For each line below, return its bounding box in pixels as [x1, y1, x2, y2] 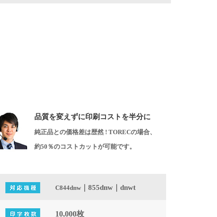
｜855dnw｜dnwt [81, 184, 136, 191]
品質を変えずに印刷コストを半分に [34, 113, 151, 121]
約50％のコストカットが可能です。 [34, 143, 136, 150]
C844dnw [55, 184, 81, 191]
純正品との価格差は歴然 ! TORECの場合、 [34, 128, 156, 136]
